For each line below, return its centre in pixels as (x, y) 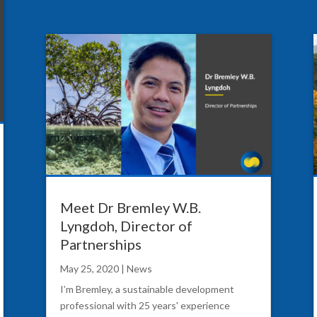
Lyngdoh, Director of (126, 226)
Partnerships (100, 244)
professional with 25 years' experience (145, 306)
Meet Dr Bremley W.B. (130, 208)
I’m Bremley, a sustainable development (147, 289)
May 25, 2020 (89, 269)
